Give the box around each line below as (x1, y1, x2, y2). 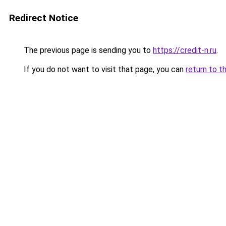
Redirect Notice (9, 12, 78, 24)
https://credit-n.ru (153, 45, 216, 55)
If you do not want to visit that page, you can (22, 65, 186, 74)
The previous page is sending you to (22, 45, 153, 55)
